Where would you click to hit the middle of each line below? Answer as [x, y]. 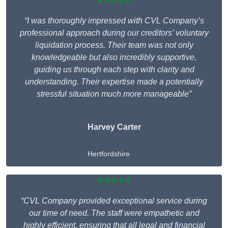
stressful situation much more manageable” [114, 94]
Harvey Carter [114, 127]
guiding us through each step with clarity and [114, 70]
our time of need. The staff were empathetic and [114, 213]
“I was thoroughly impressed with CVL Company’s [114, 21]
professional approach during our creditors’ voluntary [114, 33]
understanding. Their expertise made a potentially [114, 82]
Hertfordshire [108, 154]
